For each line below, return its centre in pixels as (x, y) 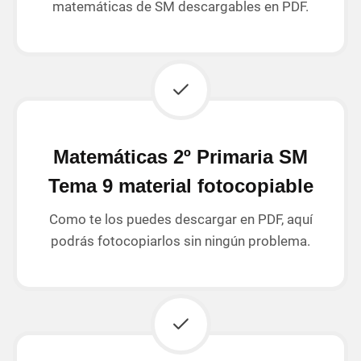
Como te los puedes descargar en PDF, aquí (180, 219)
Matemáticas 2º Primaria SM (180, 156)
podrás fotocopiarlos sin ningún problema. (180, 241)
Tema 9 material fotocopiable (180, 185)
